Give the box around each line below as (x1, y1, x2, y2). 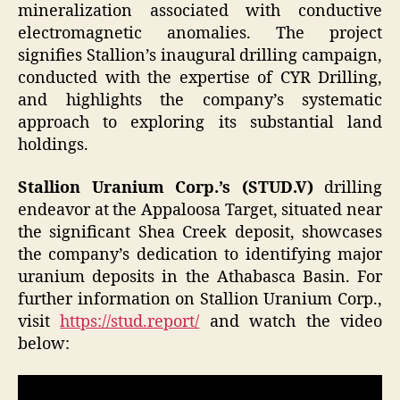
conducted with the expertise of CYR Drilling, (18, 68, 382, 89)
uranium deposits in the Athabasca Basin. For (18, 266, 382, 287)
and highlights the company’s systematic (18, 90, 382, 112)
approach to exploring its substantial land (18, 112, 382, 134)
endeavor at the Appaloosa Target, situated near (18, 199, 382, 221)
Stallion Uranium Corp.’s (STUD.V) (18, 177, 313, 198)
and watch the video (199, 311, 383, 332)
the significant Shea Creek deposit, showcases (18, 221, 382, 243)
